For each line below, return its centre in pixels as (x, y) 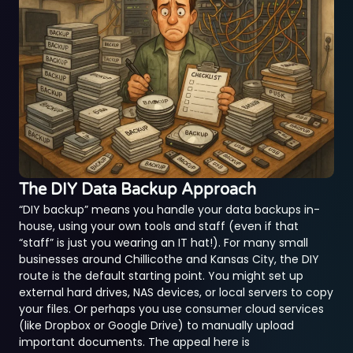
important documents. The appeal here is (135, 342)
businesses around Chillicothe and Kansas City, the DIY (169, 259)
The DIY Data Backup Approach (138, 190)
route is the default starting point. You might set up (162, 275)
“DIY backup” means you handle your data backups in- (170, 209)
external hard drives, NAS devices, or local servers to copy (176, 292)
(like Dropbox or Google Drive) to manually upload (157, 325)
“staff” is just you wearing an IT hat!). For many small (164, 242)
